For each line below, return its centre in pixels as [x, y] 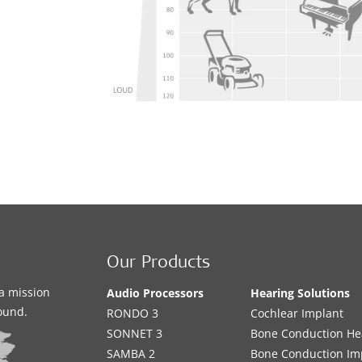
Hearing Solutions [301, 293]
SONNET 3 [135, 334]
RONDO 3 [133, 314]
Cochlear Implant [297, 314]
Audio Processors [156, 293]
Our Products [159, 264]
